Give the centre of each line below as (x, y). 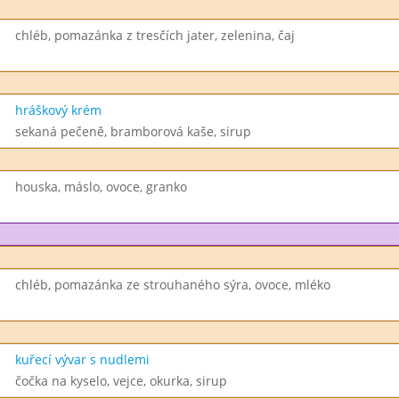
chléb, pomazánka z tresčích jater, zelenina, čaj (155, 35)
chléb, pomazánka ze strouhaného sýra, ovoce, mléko (172, 285)
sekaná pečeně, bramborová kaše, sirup (133, 131)
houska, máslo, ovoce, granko (101, 187)
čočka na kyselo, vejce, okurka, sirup (121, 381)
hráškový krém (58, 110)
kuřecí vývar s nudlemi (82, 359)
